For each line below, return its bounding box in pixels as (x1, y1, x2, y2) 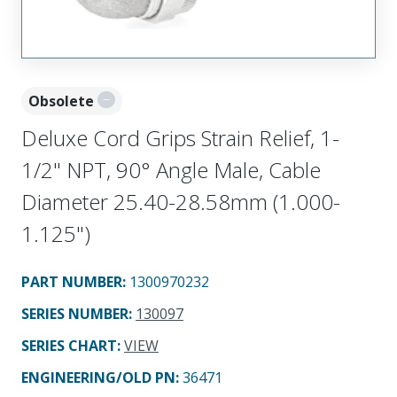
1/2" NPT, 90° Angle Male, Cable (21, 154, 321, 184)
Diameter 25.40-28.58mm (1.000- (21, 186, 340, 216)
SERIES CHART (21, 335, 117, 355)
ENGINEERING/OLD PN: (21, 367, 183, 387)
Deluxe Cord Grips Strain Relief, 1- (21, 122, 339, 152)
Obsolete (28, 90, 94, 111)
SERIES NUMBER (21, 303, 128, 323)
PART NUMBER (21, 271, 122, 292)
